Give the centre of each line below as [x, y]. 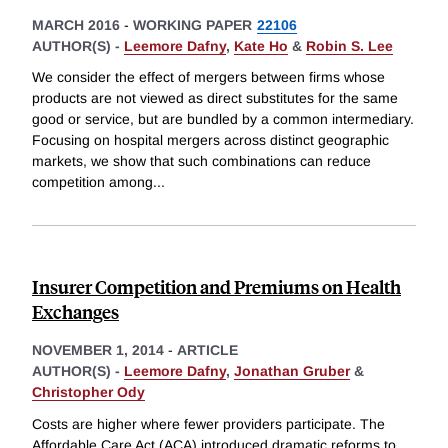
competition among [92, 182]
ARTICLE [207, 350]
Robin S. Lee [349, 45]
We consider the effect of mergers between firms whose [208, 77]
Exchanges [75, 312]
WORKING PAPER [192, 24]
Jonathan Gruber [292, 371]
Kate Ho [261, 45]
